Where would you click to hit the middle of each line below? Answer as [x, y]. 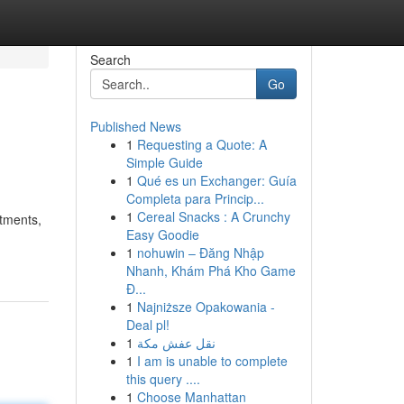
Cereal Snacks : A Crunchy [213, 216]
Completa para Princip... [195, 198]
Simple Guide [164, 162]
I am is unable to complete [212, 361]
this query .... [163, 379]
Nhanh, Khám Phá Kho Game [211, 271]
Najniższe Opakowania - [206, 307]
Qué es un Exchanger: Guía [216, 180]
